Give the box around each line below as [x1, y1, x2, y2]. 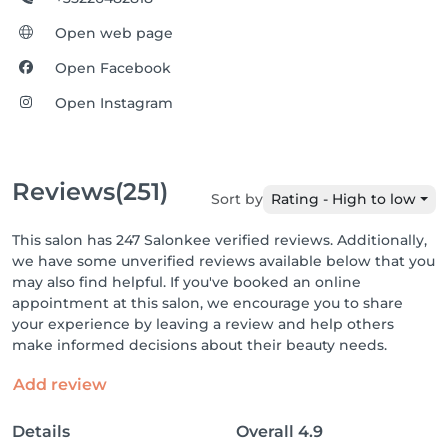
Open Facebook [55, 59, 172, 77]
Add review [13, 375, 107, 394]
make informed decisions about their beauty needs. [12, 336, 387, 354]
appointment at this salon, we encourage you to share [12, 294, 403, 312]
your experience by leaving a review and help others [12, 315, 394, 333]
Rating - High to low [271, 190, 417, 208]
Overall [236, 422, 294, 441]
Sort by [211, 190, 264, 208]
